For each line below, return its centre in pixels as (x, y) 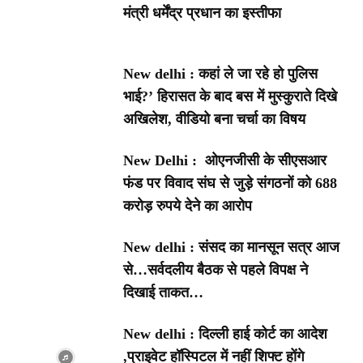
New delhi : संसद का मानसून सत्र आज (232, 248)
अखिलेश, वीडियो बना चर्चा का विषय (215, 120)
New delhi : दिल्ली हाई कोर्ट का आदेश (226, 334)
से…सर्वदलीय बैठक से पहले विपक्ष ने (216, 270)
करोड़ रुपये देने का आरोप (188, 206)
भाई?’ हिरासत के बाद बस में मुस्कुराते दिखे (231, 97)
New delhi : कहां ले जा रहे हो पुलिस (221, 74)
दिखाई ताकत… (164, 293)
